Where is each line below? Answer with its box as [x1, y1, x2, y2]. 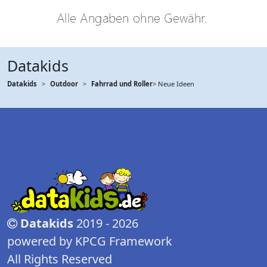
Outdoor [50, 79, 78, 88]
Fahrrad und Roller [91, 79, 153, 88]
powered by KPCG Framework [7, 233, 172, 249]
